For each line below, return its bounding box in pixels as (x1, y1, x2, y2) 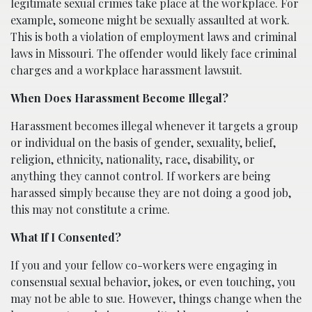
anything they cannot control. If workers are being (10, 168, 271, 183)
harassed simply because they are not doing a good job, (10, 185, 291, 200)
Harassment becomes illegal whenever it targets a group (10, 118, 298, 133)
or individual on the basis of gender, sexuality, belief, (10, 134, 276, 150)
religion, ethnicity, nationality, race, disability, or (10, 151, 255, 166)
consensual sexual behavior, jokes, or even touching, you (10, 274, 295, 289)
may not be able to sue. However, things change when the (10, 290, 302, 306)
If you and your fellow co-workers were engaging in (10, 257, 277, 272)
